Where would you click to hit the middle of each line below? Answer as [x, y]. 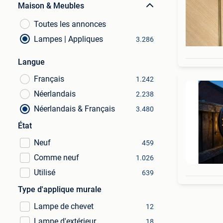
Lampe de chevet [64, 206]
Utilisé [45, 172]
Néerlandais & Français [74, 109]
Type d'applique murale [60, 189]
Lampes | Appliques [68, 39]
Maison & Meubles [51, 6]
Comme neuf [56, 158]
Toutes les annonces [70, 24]
